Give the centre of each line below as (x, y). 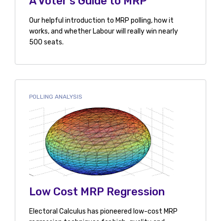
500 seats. (46, 42)
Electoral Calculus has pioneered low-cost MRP (103, 212)
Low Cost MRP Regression (97, 192)
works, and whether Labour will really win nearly (103, 31)
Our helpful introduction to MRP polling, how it (101, 20)
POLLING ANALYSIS (55, 96)
